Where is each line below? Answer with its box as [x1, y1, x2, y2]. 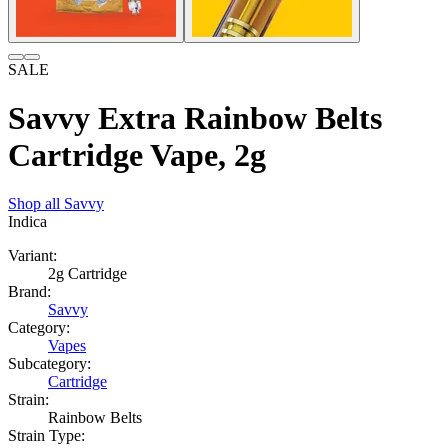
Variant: [8, 247, 57, 265]
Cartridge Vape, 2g [8, 137, 266, 173]
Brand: [8, 283, 51, 301]
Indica [8, 213, 47, 231]
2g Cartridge [48, 265, 127, 283]
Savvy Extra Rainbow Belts [8, 100, 382, 136]
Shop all [8, 195, 64, 213]
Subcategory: [8, 355, 91, 373]
